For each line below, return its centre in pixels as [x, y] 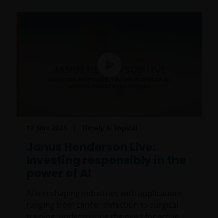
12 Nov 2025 [46, 127]
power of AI [58, 173]
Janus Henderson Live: [91, 147]
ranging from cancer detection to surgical [102, 205]
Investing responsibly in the [106, 160]
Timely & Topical [109, 127]
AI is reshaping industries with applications [104, 193]
